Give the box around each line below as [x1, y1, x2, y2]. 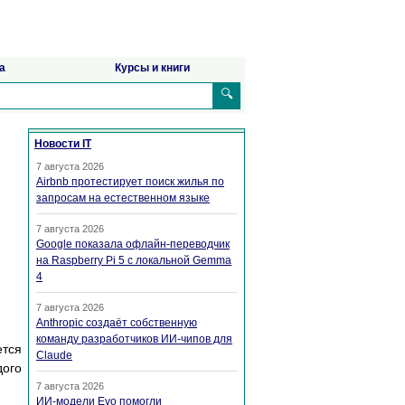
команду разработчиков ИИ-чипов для [36, 333, 232, 346]
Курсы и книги [115, 61, 191, 75]
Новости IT [34, 137, 91, 151]
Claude [36, 349, 72, 363]
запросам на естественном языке [36, 192, 210, 205]
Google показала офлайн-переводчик [36, 238, 230, 251]
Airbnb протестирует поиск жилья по [36, 175, 224, 189]
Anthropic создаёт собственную [36, 316, 197, 330]
